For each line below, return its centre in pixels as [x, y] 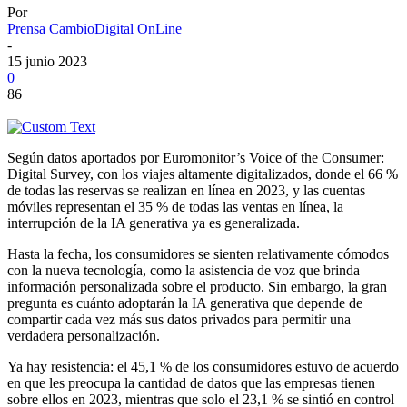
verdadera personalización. [84, 335]
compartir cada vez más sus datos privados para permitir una [179, 319]
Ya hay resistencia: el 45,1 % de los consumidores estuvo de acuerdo [203, 366]
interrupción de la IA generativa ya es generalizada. [154, 223]
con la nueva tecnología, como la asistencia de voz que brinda [184, 270]
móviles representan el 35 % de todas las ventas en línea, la [175, 206]
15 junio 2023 [47, 61]
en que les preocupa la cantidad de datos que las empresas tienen [191, 382]
